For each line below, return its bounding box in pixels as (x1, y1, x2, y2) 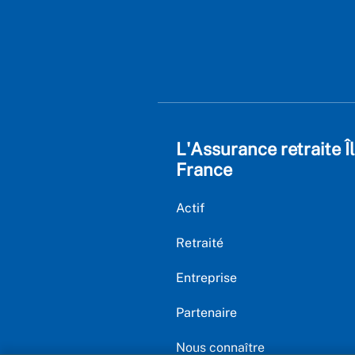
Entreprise (176, 270, 237, 286)
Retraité (176, 235, 223, 251)
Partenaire (176, 305, 237, 321)
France (176, 159, 232, 181)
